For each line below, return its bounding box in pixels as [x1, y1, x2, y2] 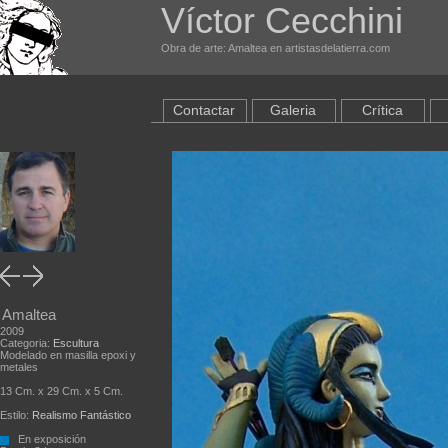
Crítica [361, 102, 403, 118]
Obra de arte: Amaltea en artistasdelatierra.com [161, 42, 390, 54]
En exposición [9, 433, 86, 445]
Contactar [173, 102, 235, 118]
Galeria [270, 102, 316, 118]
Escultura [53, 337, 99, 349]
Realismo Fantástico [32, 409, 131, 421]
